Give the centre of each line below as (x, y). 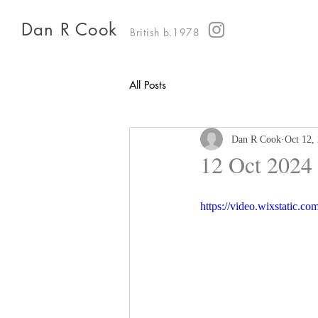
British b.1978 (165, 32)
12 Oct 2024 (256, 164)
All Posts (148, 84)
